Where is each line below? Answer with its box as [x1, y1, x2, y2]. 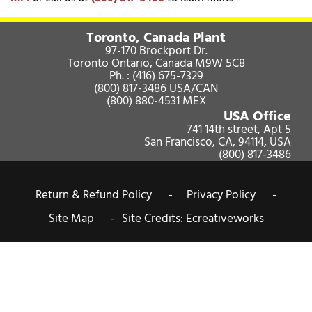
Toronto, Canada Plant [86, 26, 226, 49]
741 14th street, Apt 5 [187, 120, 291, 140]
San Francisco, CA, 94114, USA [144, 132, 291, 153]
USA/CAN [166, 79, 218, 99]
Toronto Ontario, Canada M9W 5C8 [67, 54, 245, 74]
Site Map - [48, 209, 115, 229]
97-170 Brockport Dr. [104, 41, 208, 61]
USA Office [224, 105, 291, 128]
